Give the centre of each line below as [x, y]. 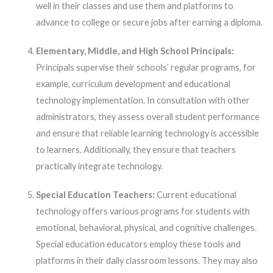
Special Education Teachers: [96, 195]
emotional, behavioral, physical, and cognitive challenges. [146, 228]
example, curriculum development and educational [133, 84]
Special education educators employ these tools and [138, 244]
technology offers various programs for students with [143, 211]
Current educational [196, 195]
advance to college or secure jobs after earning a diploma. [149, 23]
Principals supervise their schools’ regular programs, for [146, 68]
